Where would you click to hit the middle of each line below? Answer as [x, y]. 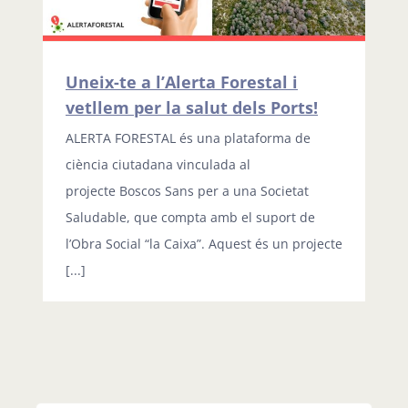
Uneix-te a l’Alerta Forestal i [182, 82]
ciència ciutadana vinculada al [158, 165]
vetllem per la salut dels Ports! [192, 108]
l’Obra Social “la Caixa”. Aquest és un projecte [204, 244]
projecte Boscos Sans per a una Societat [187, 191]
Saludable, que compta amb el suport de [190, 218]
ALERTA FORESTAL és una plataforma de [188, 138]
